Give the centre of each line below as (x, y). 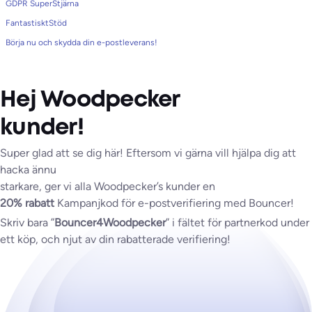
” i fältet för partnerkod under (237, 223)
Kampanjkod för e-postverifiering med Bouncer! (174, 203)
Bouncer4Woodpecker (110, 223)
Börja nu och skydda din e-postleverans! (81, 42)
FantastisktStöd (36, 23)
